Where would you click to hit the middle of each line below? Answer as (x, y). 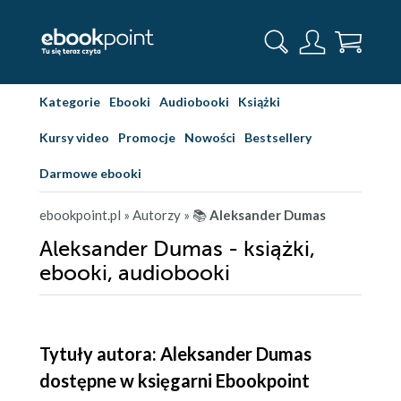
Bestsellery (278, 137)
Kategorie (70, 102)
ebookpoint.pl (80, 215)
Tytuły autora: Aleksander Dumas (175, 354)
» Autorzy (152, 215)
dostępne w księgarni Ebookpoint (175, 380)
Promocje (147, 137)
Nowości (210, 137)
